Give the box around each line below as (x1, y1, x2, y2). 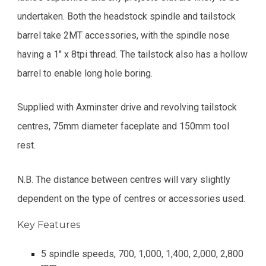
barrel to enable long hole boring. (17, 68, 153, 80)
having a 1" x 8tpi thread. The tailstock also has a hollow (17, 49, 248, 61)
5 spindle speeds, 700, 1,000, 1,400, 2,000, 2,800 (41, 248, 244, 260)
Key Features (17, 218, 81, 230)
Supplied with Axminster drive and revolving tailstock (17, 102, 237, 113)
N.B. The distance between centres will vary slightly (17, 173, 231, 185)
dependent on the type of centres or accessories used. (17, 192, 246, 204)
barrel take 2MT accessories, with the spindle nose (17, 30, 230, 42)
